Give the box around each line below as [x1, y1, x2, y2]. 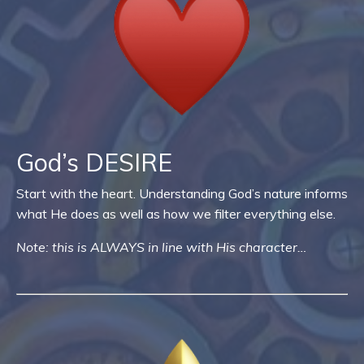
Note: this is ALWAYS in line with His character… [16, 239, 306, 256]
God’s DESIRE [16, 147, 172, 179]
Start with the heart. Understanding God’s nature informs [16, 185, 348, 202]
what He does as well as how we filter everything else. [16, 206, 336, 223]
